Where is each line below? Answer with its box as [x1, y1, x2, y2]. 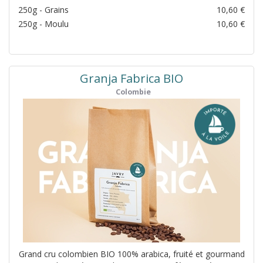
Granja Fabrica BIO [80, 70, 183, 87]
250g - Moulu [18, 18, 69, 30]
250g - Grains [18, 4, 69, 16]
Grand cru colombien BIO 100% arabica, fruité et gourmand [18, 248, 245, 260]
